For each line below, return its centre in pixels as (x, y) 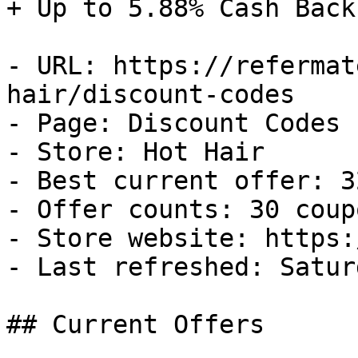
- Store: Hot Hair (135, 152)
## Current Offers (135, 324)
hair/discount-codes (151, 94)
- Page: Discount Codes (173, 123)
